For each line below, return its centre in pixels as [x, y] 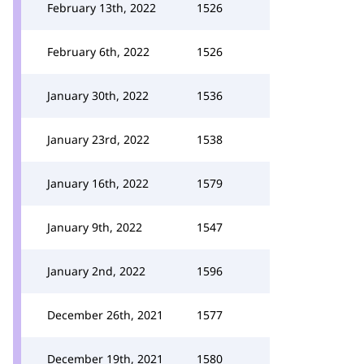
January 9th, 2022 [95, 227]
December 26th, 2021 [105, 315]
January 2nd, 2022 [96, 271]
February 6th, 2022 [98, 52]
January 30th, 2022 [98, 95]
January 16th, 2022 [98, 183]
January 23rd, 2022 [98, 139]
